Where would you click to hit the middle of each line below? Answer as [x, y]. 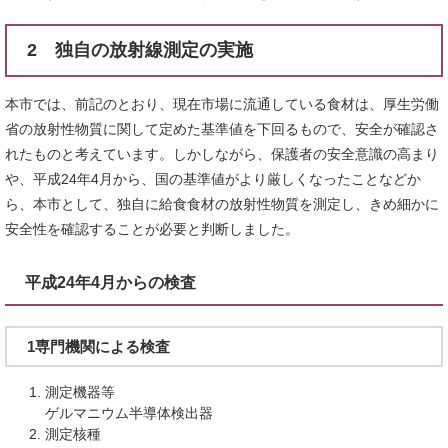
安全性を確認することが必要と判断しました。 [152, 229]
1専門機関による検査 [98, 346]
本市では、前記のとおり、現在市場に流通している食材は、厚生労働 [222, 104]
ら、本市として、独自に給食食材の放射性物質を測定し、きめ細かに [222, 204]
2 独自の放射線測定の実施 [140, 50]
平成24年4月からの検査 [110, 282]
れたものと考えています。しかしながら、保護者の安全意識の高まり [222, 154]
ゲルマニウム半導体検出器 [129, 413]
